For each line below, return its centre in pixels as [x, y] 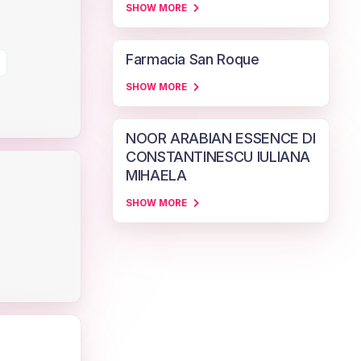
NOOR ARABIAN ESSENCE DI [221, 138]
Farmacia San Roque [193, 59]
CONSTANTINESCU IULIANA [218, 157]
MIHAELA [156, 175]
